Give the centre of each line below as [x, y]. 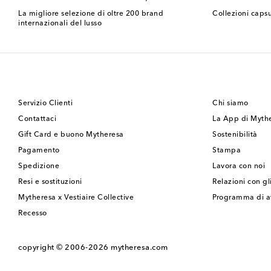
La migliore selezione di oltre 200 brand [91, 14]
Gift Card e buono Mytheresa [71, 135]
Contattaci [37, 119]
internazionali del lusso [60, 23]
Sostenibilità [235, 135]
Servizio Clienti [45, 103]
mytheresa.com [139, 247]
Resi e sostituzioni [50, 182]
